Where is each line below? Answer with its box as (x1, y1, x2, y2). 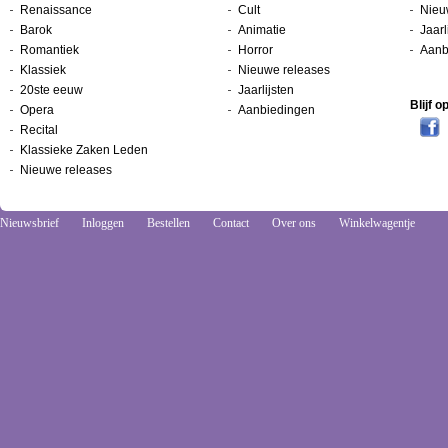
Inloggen (82, 216, 124, 230)
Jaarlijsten (238, 83, 294, 97)
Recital (20, 123, 58, 137)
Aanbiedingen (238, 103, 315, 117)
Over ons (272, 216, 316, 230)
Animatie (238, 23, 286, 37)
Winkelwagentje (339, 216, 415, 230)
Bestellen (147, 216, 190, 230)
